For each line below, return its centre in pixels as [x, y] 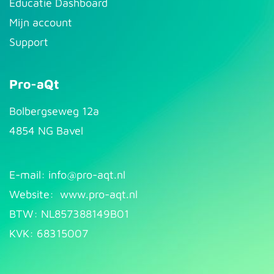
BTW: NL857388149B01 [69, 214]
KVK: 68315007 [49, 233]
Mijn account [41, 22]
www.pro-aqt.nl [99, 194]
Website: [35, 194]
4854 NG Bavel [46, 131]
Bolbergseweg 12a [54, 111]
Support [29, 42]
